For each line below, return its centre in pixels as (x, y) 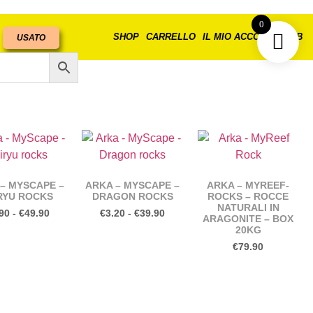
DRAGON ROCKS (132, 196)
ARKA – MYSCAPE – (133, 185)
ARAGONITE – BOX (248, 219)
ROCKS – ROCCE (248, 196)
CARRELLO (171, 37)
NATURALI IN (248, 208)
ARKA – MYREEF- (248, 185)
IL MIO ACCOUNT (240, 37)
